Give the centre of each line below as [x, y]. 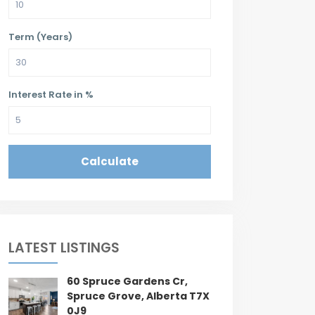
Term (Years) [40, 37]
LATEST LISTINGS [64, 248]
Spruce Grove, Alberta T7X [138, 296]
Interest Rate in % [51, 95]
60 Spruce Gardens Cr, [127, 282]
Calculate [110, 162]
